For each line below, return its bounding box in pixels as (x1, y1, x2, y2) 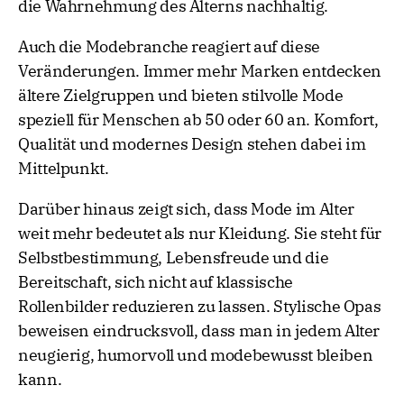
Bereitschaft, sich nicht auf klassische (18, 271, 293, 293)
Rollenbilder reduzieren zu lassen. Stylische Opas (18, 296, 381, 317)
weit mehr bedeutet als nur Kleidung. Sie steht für (18, 223, 382, 244)
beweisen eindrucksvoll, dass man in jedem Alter (18, 320, 381, 342)
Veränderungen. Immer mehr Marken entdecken (18, 60, 381, 82)
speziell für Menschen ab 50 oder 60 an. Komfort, (18, 109, 379, 131)
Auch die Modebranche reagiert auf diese (18, 36, 320, 58)
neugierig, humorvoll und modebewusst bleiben (18, 344, 373, 366)
